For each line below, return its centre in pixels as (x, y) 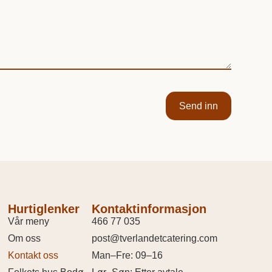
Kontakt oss (33, 256)
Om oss (25, 239)
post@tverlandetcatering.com (154, 239)
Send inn (198, 106)
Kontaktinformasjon (149, 209)
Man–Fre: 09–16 (127, 256)
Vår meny (29, 222)
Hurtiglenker (44, 209)
